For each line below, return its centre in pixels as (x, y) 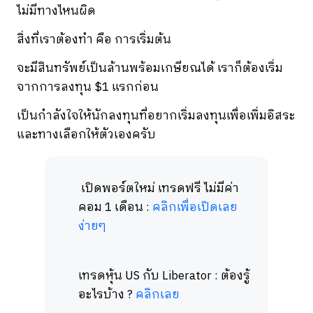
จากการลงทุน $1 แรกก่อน (89, 88)
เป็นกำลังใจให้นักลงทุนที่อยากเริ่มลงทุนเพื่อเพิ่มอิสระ (156, 116)
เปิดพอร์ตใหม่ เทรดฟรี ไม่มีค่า (159, 189)
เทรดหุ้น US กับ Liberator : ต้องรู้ (164, 276)
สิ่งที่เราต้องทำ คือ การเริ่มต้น (95, 40)
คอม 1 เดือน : (115, 208)
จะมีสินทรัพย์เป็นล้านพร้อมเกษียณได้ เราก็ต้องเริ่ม (150, 69)
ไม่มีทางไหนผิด (58, 12)
